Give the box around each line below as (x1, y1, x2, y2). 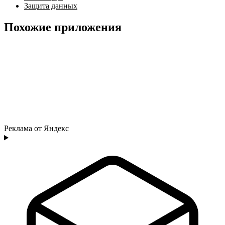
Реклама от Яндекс (4, 124, 69, 133)
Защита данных (24, 1, 77, 10)
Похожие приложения (4, 20, 122, 34)
